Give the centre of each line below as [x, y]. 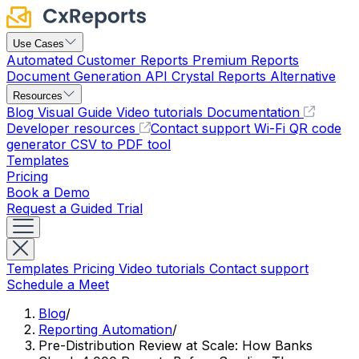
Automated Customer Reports [97, 60]
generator [36, 144]
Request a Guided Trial [75, 208]
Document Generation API [87, 76]
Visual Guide [75, 112]
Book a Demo [48, 192]
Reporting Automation [105, 329]
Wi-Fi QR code [298, 128]
